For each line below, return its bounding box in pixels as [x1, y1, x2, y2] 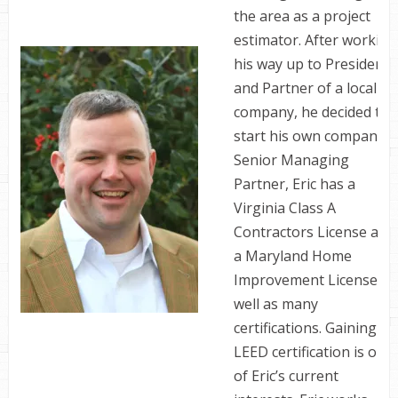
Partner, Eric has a [233, 174, 355, 194]
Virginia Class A [233, 198, 336, 218]
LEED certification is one [233, 342, 394, 362]
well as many [233, 294, 318, 314]
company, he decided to [233, 102, 389, 122]
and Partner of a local [233, 78, 377, 98]
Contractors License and [233, 222, 395, 242]
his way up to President [233, 54, 389, 74]
